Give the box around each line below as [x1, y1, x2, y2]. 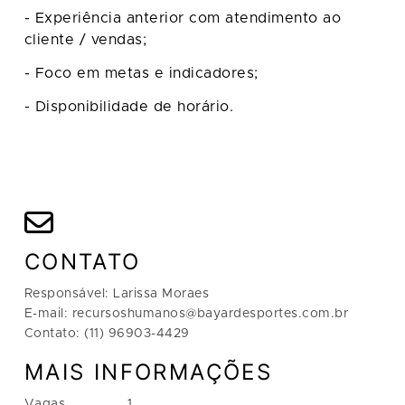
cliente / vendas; [24, 32, 147, 47]
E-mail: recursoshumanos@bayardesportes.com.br [24, 307, 349, 321]
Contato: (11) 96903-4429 [24, 327, 190, 341]
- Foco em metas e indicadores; [24, 65, 259, 80]
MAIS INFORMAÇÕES [24, 359, 273, 386]
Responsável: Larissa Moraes [24, 287, 210, 301]
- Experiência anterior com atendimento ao [24, 10, 342, 25]
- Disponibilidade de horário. [24, 99, 234, 114]
